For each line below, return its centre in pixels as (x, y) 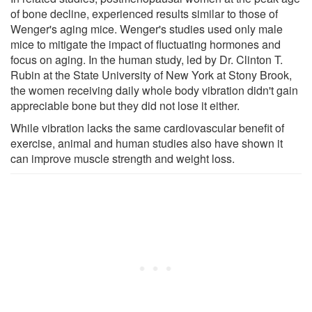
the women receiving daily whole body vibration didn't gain (154, 90)
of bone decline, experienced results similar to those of (144, 13)
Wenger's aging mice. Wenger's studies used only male (147, 29)
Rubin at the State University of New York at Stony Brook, (151, 75)
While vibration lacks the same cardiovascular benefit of (147, 127)
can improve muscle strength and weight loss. (123, 158)
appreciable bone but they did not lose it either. (125, 105)
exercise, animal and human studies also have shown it (147, 143)
